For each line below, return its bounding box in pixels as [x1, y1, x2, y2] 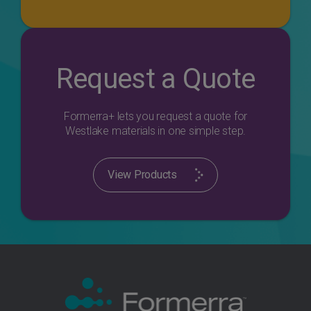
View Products [107, 168, 177, 181]
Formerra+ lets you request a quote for [63, 110, 248, 123]
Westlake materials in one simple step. [65, 124, 246, 137]
